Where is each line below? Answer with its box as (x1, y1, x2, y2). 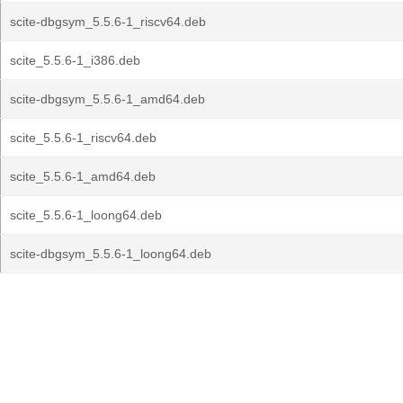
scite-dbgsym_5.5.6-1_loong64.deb (10, 246, 211, 261)
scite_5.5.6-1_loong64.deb (10, 208, 162, 222)
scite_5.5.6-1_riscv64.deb (10, 130, 157, 145)
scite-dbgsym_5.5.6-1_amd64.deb (10, 92, 205, 106)
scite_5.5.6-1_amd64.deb (10, 169, 156, 184)
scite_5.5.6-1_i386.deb (10, 53, 140, 67)
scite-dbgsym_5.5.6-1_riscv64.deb (10, 14, 206, 29)
